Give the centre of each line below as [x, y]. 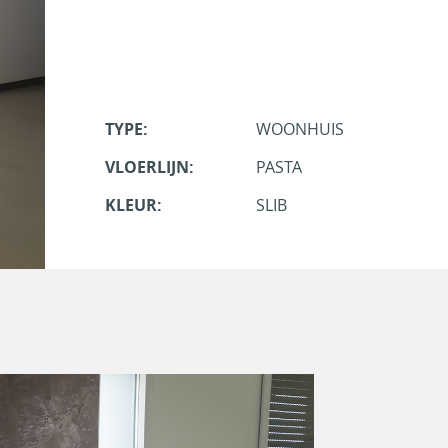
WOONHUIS [300, 129]
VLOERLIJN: [149, 167]
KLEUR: [133, 205]
